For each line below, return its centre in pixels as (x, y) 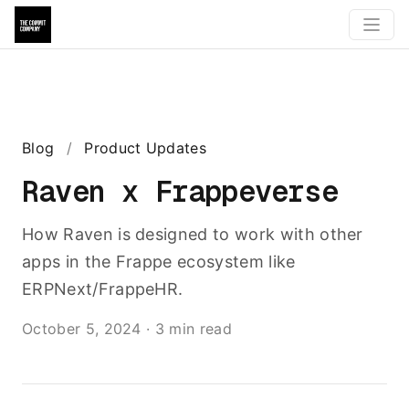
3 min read (193, 329)
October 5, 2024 (82, 329)
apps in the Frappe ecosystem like (159, 262)
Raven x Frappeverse (180, 191)
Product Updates (146, 148)
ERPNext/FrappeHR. (103, 289)
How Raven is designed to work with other (193, 234)
